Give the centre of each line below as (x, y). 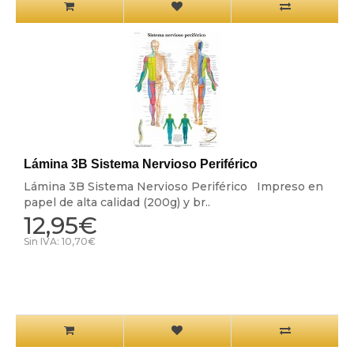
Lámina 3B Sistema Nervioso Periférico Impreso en (173, 187)
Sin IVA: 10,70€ (59, 242)
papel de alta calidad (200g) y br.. (117, 203)
